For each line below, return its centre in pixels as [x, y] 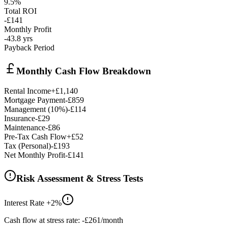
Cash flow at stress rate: [43, 220]
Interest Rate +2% [33, 203]
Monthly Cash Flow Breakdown [84, 71]
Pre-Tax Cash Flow [35, 136]
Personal [35, 146]
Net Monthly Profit [35, 155]
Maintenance [25, 127]
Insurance [20, 118]
